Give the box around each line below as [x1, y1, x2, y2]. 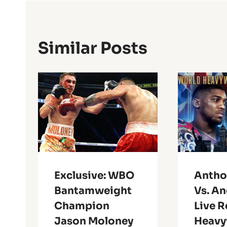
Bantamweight [54, 184, 132, 198]
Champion [54, 200, 109, 213]
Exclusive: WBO [54, 169, 134, 182]
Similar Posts [38, 37, 147, 58]
